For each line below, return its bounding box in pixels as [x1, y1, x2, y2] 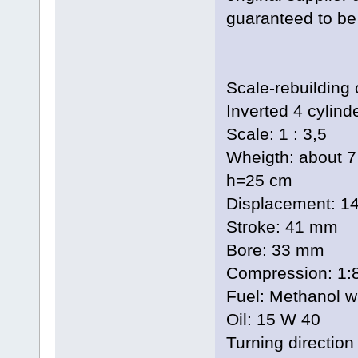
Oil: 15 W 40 [225, 310, 320, 329]
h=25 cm [225, 171, 292, 190]
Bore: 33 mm [225, 241, 324, 260]
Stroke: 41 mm [225, 217, 338, 237]
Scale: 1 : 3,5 [225, 125, 327, 144]
